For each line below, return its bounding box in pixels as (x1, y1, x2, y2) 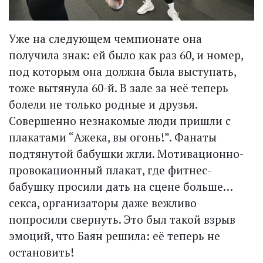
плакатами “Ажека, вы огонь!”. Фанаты (9, 130, 217, 145)
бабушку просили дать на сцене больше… (9, 179, 232, 194)
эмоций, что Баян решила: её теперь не (9, 228, 220, 244)
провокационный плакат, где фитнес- (9, 163, 211, 178)
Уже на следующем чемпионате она (9, 31, 202, 46)
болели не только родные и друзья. (9, 97, 197, 112)
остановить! (9, 245, 74, 260)
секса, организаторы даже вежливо (9, 195, 197, 211)
